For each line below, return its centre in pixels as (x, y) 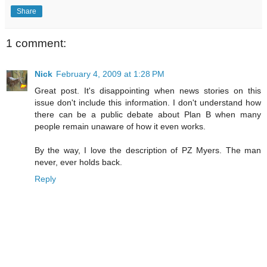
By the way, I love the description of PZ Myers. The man (148, 150)
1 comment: (36, 43)
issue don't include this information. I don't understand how (148, 103)
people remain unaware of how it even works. (120, 127)
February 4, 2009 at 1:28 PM (110, 74)
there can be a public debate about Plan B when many (148, 115)
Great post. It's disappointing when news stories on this (148, 91)
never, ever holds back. (78, 162)
